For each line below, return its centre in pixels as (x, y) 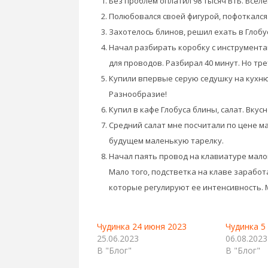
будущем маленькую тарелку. (166, 141)
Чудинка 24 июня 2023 (142, 226)
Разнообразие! (138, 94)
